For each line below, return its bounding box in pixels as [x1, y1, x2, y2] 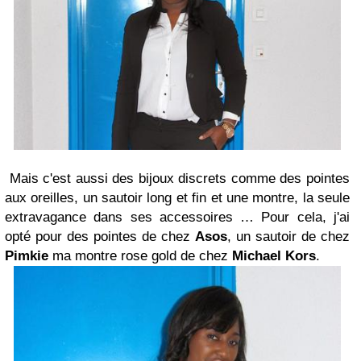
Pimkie [5, 247, 48, 263]
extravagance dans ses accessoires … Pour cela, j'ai [5, 209, 350, 225]
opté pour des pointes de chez [5, 228, 195, 244]
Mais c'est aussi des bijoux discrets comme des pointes [5, 170, 350, 186]
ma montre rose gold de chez [48, 247, 232, 263]
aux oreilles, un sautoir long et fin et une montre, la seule [5, 189, 350, 205]
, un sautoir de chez [227, 228, 350, 244]
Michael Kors [232, 247, 316, 263]
